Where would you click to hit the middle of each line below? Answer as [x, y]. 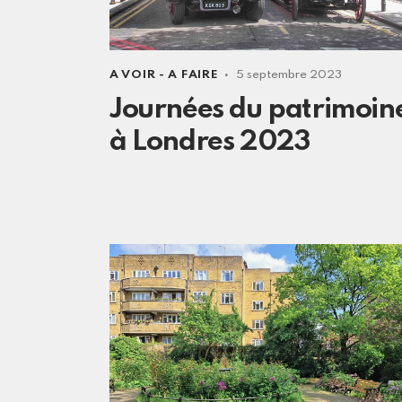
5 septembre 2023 [288, 74]
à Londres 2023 [210, 142]
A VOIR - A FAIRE [164, 74]
